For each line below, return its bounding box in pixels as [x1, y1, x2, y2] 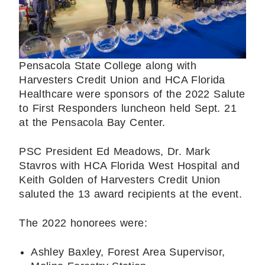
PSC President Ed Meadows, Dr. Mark [19, 145, 211, 157]
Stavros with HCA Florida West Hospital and [19, 159, 240, 172]
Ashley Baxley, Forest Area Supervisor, [31, 245, 225, 258]
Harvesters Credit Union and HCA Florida [19, 73, 225, 86]
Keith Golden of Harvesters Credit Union [19, 173, 221, 186]
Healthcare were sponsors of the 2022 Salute [19, 88, 245, 100]
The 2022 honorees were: [19, 216, 147, 229]
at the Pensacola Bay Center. [19, 116, 166, 128]
